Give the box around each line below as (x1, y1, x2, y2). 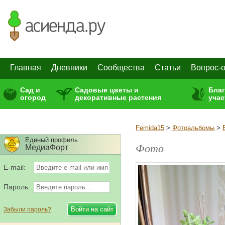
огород (20, 93, 46, 101)
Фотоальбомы (172, 124, 214, 132)
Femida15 (136, 124, 164, 132)
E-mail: (4, 163, 26, 171)
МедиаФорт (25, 143, 68, 152)
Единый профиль (25, 136, 78, 144)
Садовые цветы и (75, 86, 139, 94)
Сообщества (97, 63, 145, 72)
